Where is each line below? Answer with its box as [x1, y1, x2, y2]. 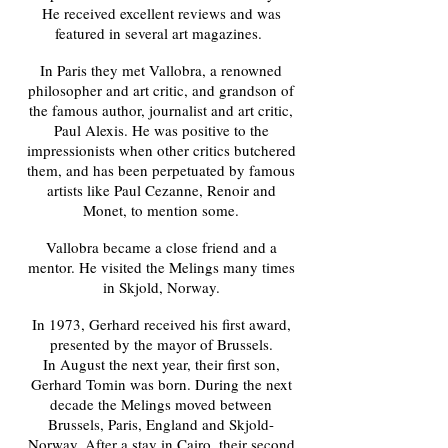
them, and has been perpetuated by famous [27, 160, 295, 180]
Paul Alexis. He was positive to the [53, 120, 269, 140]
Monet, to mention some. [83, 200, 239, 220]
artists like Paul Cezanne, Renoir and [46, 180, 276, 200]
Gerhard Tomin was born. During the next [30, 374, 292, 394]
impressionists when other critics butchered [26, 140, 296, 160]
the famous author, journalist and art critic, [29, 100, 293, 120]
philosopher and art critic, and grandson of [28, 80, 294, 100]
